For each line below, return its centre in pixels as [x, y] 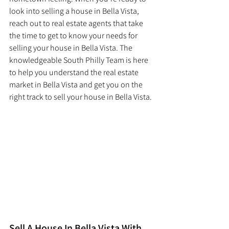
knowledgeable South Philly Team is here [79, 60]
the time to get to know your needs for [74, 35]
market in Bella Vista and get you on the [77, 84]
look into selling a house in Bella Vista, [75, 11]
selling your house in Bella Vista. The [72, 48]
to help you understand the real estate [75, 72]
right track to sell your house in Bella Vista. [81, 97]
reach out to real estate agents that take [77, 23]
